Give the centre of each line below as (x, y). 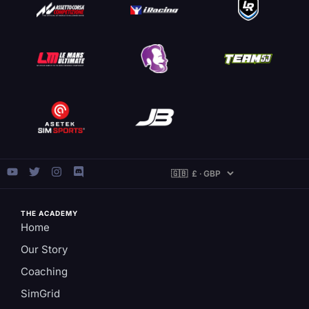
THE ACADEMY (49, 213)
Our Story (44, 250)
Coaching (44, 272)
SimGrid (40, 294)
